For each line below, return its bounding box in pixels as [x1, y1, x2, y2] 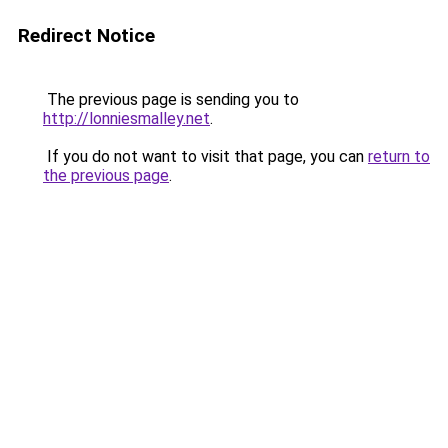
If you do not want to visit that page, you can [43, 147, 368, 166]
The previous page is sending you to [43, 90, 299, 109]
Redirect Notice [18, 24, 155, 47]
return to [368, 147, 430, 166]
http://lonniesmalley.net [43, 109, 210, 128]
